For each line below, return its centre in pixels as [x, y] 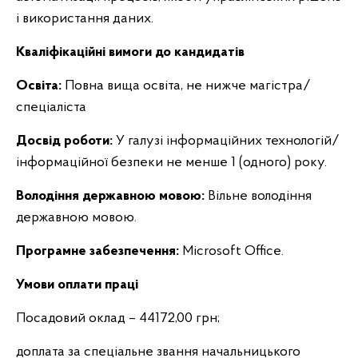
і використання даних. [85, 19]
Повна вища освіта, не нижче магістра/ [186, 86]
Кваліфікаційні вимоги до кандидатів [130, 52]
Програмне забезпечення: [97, 251]
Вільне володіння [258, 196]
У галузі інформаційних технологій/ [226, 141]
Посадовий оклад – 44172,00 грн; [118, 318]
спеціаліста [51, 107]
